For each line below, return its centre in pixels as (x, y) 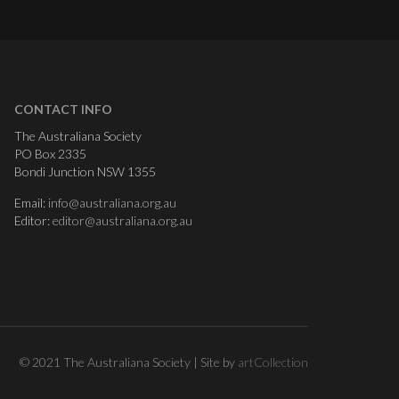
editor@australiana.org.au (122, 220)
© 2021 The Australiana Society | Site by (129, 362)
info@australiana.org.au (112, 202)
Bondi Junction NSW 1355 (85, 171)
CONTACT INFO (63, 109)
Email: (31, 202)
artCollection (273, 362)
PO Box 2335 (50, 153)
